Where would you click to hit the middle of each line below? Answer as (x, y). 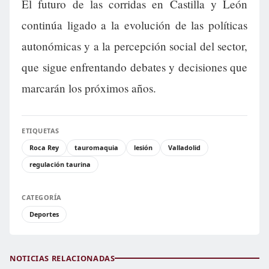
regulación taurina (60, 164)
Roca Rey (44, 147)
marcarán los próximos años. (89, 88)
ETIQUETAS (41, 130)
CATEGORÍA (42, 197)
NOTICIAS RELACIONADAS (62, 258)
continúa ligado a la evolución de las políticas (134, 25)
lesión (143, 147)
